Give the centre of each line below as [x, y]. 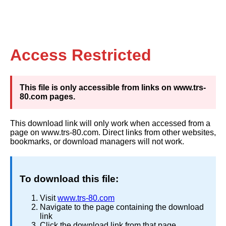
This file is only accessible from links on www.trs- [113, 87]
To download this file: [69, 179]
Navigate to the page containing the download [122, 207]
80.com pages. [47, 96]
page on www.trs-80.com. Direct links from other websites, [113, 132]
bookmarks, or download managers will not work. [97, 141]
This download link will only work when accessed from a [110, 123]
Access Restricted [81, 55]
